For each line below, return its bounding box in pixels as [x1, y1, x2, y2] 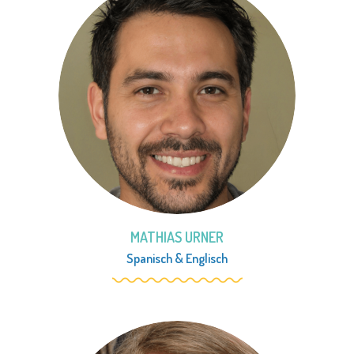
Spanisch [126, 250, 172, 267]
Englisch [186, 250, 228, 267]
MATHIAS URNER [130, 228, 224, 247]
